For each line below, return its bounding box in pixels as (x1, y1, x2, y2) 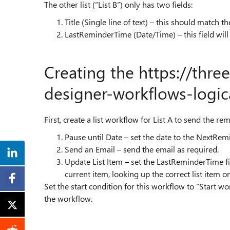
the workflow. (44, 193, 92, 204)
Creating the (44, 61, 134, 83)
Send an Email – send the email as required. (65, 144, 219, 155)
